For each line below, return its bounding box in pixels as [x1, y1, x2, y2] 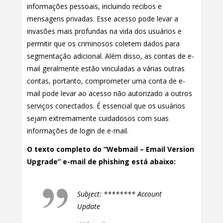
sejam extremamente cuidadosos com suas [27, 113, 169, 123]
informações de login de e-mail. [27, 126, 128, 136]
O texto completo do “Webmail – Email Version [27, 144, 194, 154]
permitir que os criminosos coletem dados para [27, 39, 180, 49]
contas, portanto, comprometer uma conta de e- [27, 76, 185, 86]
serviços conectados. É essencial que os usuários [27, 101, 185, 111]
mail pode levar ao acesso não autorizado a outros [27, 89, 192, 99]
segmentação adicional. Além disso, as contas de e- [27, 51, 194, 61]
